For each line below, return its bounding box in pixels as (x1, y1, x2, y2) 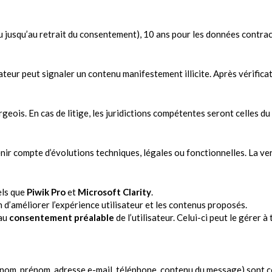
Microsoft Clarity (78, 186, 151, 197)
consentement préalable (9, 212, 114, 223)
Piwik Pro (27, 186, 66, 197)
